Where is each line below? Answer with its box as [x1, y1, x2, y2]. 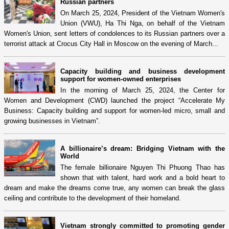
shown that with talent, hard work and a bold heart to [60, 173, 225, 181]
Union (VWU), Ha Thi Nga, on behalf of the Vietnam [60, 19, 225, 27]
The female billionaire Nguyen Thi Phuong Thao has [60, 163, 225, 171]
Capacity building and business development [60, 67, 225, 75]
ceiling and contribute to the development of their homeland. [4, 194, 181, 202]
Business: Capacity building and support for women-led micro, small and [4, 106, 225, 114]
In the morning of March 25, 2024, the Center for [60, 86, 225, 94]
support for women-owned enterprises [60, 75, 181, 83]
